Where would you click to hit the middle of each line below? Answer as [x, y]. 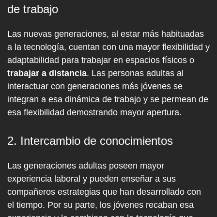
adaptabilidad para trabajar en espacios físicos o [101, 60]
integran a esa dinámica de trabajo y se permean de [108, 99]
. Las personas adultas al [135, 73]
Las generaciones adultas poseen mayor [86, 166]
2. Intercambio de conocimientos [90, 141]
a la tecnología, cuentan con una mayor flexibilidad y [108, 47]
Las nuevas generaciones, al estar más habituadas [106, 34]
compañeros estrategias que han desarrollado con [104, 192]
